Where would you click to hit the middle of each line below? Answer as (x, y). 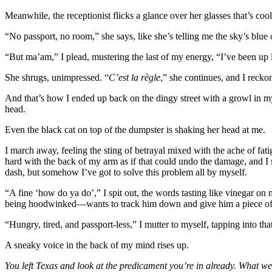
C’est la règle (134, 77)
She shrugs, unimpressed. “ (57, 77)
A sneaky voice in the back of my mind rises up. (97, 245)
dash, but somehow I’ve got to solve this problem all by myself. (126, 172)
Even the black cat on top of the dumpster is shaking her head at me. (135, 129)
